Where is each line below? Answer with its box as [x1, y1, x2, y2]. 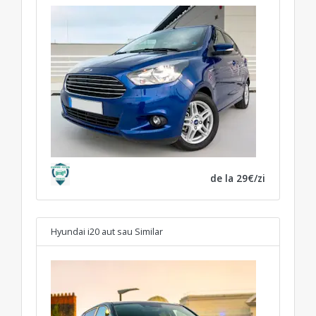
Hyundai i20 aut [51, 224, 115, 238]
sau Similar [117, 224, 163, 238]
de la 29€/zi [210, 171, 265, 185]
